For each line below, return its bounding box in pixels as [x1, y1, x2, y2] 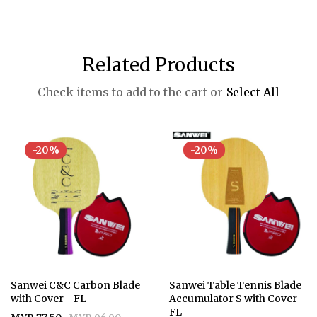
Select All [226, 84, 279, 99]
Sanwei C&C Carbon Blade [11, 278, 140, 292]
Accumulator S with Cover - [169, 292, 305, 305]
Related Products [82, 52, 235, 76]
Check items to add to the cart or [38, 84, 223, 99]
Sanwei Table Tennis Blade [169, 278, 301, 292]
